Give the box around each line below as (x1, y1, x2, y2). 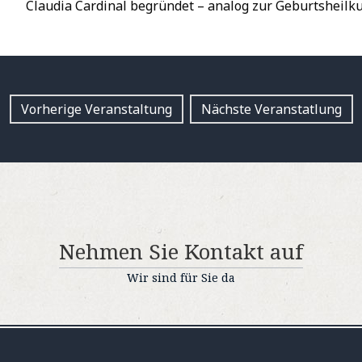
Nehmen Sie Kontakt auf (59, 237, 303, 266)
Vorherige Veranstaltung (20, 100, 172, 118)
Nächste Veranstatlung (200, 100, 342, 118)
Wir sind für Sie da (127, 270, 235, 285)
